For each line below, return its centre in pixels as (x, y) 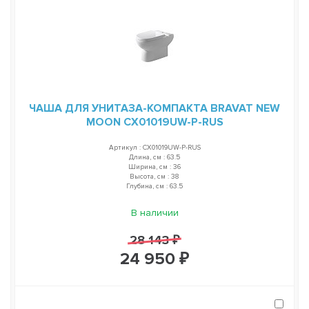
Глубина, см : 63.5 (154, 187)
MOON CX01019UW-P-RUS (154, 122)
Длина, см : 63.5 (154, 158)
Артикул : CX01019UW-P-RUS (154, 148)
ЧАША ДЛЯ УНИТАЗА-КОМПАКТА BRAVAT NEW (154, 109)
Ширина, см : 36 (154, 167)
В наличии (154, 213)
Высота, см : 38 (154, 177)
